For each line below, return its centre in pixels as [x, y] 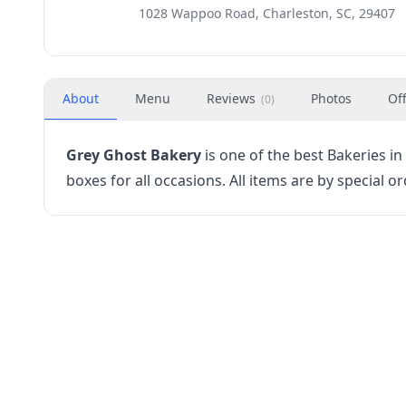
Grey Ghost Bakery [134, 155]
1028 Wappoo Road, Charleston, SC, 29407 [267, 13]
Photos [331, 98]
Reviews [231, 98]
